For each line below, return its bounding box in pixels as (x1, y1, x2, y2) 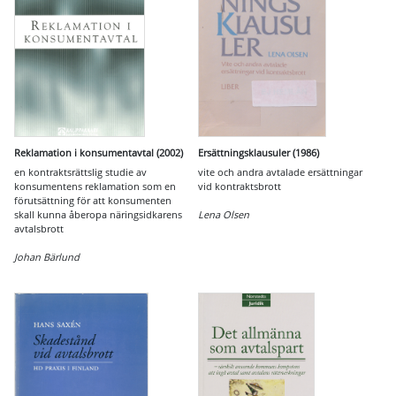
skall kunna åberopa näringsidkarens (14, 208, 182, 221)
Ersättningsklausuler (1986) (198, 146, 319, 159)
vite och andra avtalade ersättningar (198, 165, 362, 179)
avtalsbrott (14, 222, 64, 235)
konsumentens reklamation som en (14, 179, 176, 193)
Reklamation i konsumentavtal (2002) (14, 146, 183, 159)
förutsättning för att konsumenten (14, 194, 171, 207)
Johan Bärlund (14, 250, 80, 263)
